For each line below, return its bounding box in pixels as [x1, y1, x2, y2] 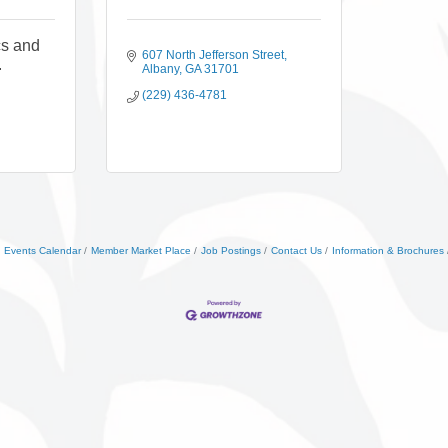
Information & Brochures [332, 245, 444, 256]
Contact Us [271, 245, 322, 256]
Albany [141, 62, 179, 76]
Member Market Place [91, 245, 191, 256]
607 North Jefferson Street [141, 48, 284, 62]
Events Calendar [4, 245, 81, 256]
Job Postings [201, 245, 261, 256]
